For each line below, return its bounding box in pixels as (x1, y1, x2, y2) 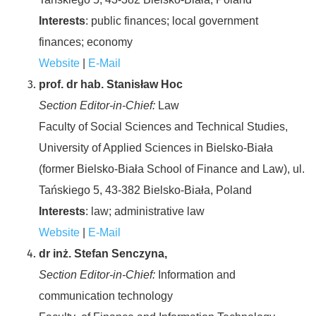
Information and (155, 268, 236, 281)
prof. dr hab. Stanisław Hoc (39, 78, 183, 90)
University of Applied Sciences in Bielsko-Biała (39, 141, 273, 154)
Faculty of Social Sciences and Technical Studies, (39, 120, 288, 133)
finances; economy (39, 35, 133, 48)
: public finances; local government (85, 14, 258, 27)
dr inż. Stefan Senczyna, (39, 247, 167, 260)
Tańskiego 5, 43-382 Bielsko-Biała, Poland (39, 183, 252, 196)
